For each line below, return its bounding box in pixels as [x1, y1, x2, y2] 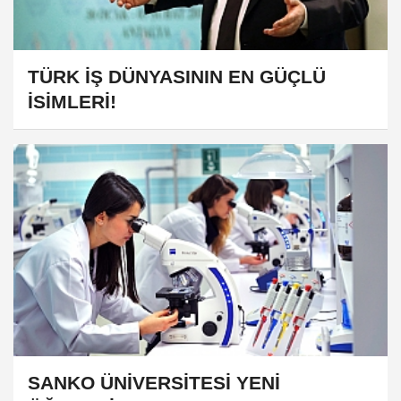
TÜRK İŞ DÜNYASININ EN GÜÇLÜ [28, 65, 326, 87]
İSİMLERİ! [28, 90, 116, 112]
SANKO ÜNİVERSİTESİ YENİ [28, 371, 280, 393]
